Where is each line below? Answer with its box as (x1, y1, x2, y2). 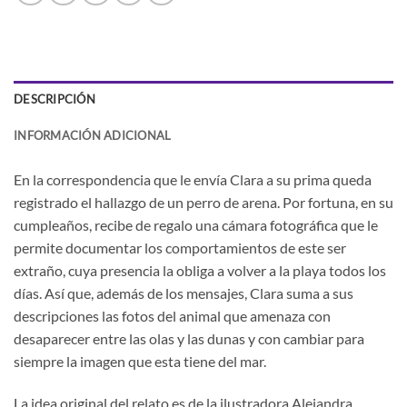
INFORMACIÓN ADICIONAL (14, 128, 172, 144)
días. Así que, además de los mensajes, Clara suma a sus (14, 284, 353, 303)
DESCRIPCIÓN (14, 92, 95, 107)
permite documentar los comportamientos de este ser (14, 239, 346, 257)
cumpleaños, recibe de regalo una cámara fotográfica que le (14, 216, 378, 234)
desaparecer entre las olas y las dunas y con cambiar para (14, 330, 364, 348)
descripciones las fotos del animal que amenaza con (14, 307, 331, 325)
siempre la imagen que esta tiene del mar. (14, 352, 266, 371)
